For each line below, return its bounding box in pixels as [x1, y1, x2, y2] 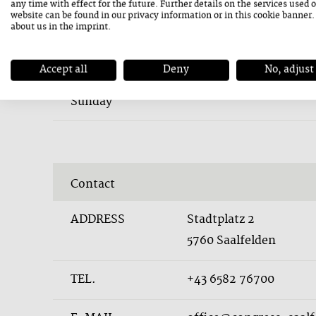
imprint [75, 20, 108, 35]
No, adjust [264, 61, 314, 78]
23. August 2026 [70, 73, 140, 87]
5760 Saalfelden [186, 231, 276, 250]
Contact [70, 175, 115, 194]
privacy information [128, 8, 212, 23]
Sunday [70, 92, 112, 111]
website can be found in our [11, 8, 128, 23]
